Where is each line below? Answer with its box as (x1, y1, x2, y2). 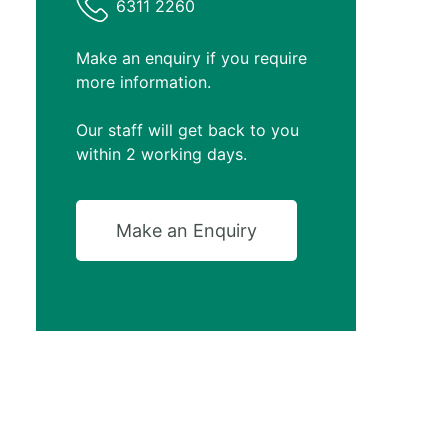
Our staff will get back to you (76, 119, 300, 140)
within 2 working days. (76, 143, 248, 164)
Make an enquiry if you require (76, 47, 308, 68)
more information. (76, 71, 212, 92)
